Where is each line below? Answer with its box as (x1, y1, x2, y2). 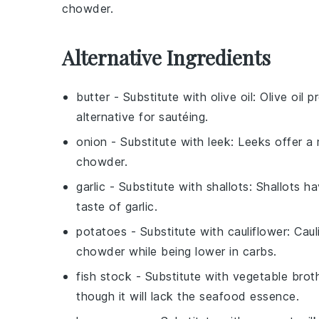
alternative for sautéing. (76, 110, 209, 125)
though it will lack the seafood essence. (76, 289, 299, 304)
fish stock (76, 269, 132, 284)
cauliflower (227, 224, 287, 239)
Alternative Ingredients (62, 44, 271, 71)
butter (76, 90, 110, 105)
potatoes (76, 224, 127, 239)
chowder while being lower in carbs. (76, 244, 277, 259)
